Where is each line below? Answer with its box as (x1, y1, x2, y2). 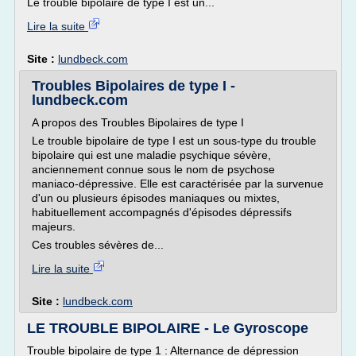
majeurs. (32, 220, 75, 233)
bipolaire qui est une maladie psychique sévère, (32, 149, 271, 161)
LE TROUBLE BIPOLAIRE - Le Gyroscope (27, 320, 308, 336)
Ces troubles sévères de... (32, 238, 164, 251)
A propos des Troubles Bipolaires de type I (32, 116, 244, 129)
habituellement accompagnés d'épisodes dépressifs (32, 206, 292, 219)
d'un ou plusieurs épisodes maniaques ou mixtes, (32, 192, 280, 204)
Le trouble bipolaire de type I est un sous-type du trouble (32, 134, 316, 147)
